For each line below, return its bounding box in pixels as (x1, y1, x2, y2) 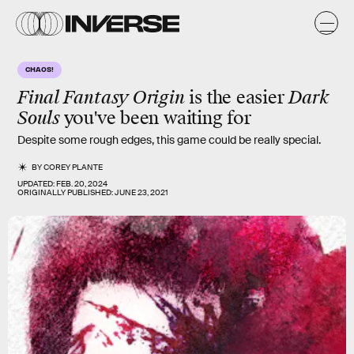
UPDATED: (17, 179, 56, 189)
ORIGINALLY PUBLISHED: (17, 187, 115, 198)
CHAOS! (25, 64, 54, 73)
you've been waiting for (63, 107, 251, 130)
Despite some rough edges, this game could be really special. (17, 133, 321, 147)
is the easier (184, 86, 289, 109)
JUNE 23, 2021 (115, 187, 168, 198)
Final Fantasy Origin (17, 86, 185, 109)
